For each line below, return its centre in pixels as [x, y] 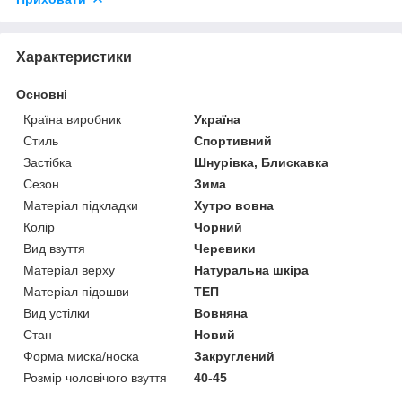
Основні [42, 94]
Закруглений [235, 356]
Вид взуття [54, 248]
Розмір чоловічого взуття [95, 377]
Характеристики [74, 57]
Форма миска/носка [81, 356]
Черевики [225, 248]
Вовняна [221, 313]
